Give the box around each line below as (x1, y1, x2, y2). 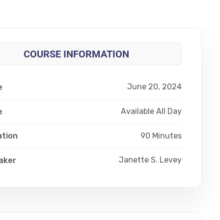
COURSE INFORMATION (23, 48, 129, 60)
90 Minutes (140, 131, 182, 140)
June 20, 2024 (127, 82, 182, 91)
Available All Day (120, 106, 182, 116)
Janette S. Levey (118, 155, 182, 165)
